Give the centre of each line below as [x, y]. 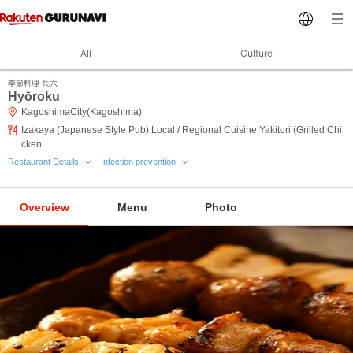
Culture [256, 53]
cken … [37, 144]
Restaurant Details [45, 162]
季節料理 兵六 [33, 83]
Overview [44, 207]
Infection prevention [139, 162]
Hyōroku [34, 97]
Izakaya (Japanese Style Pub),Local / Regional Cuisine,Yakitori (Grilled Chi [182, 130]
